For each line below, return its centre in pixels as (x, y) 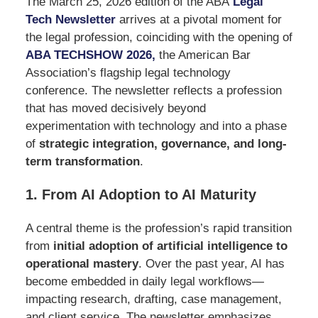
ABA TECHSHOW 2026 (88, 55)
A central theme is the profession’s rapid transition (158, 228)
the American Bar (203, 55)
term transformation (82, 162)
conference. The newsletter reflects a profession (153, 91)
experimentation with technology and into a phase (156, 126)
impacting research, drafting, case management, (153, 299)
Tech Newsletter (70, 20)
